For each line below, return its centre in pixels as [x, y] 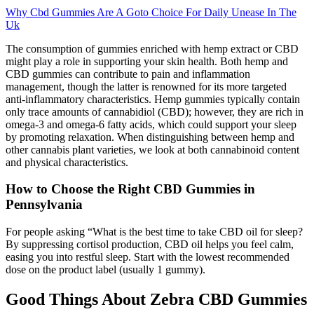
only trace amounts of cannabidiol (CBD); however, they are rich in [155, 111]
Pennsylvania [44, 205]
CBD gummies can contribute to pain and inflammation [128, 74]
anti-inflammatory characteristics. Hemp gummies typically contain [153, 99]
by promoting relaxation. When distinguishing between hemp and [150, 137]
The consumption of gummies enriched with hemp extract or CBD [152, 48]
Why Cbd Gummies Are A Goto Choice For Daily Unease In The [151, 12]
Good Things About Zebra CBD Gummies [156, 300]
